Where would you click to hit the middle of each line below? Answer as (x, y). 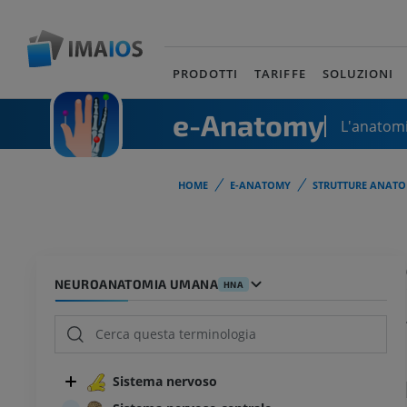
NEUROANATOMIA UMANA (136, 284)
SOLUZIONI (357, 73)
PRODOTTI (206, 73)
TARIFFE (280, 73)
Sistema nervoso (165, 382)
